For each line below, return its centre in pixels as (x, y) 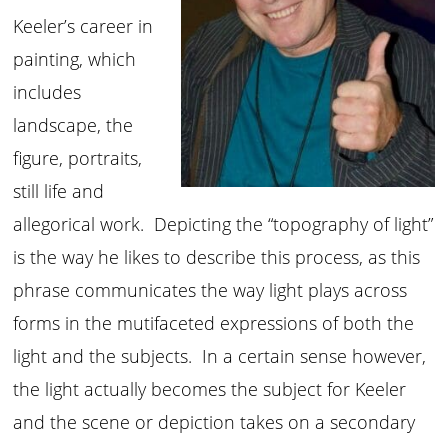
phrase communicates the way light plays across (210, 290)
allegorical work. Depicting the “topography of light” (223, 224)
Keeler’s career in (83, 26)
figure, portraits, (78, 158)
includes (47, 92)
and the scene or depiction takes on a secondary (214, 422)
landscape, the (73, 125)
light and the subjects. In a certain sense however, (220, 356)
